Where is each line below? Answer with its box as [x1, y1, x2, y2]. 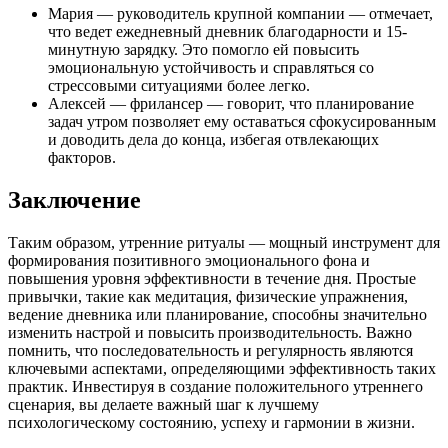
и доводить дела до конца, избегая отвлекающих [48, 131, 379, 148]
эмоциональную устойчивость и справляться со [48, 59, 374, 76]
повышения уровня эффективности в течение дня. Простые [8, 269, 416, 287]
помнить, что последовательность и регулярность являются [8, 341, 413, 359]
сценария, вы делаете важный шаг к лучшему [8, 395, 319, 413]
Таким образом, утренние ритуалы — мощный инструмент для [8, 233, 440, 251]
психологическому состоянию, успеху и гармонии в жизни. [8, 413, 415, 431]
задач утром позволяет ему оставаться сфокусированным [48, 113, 436, 130]
